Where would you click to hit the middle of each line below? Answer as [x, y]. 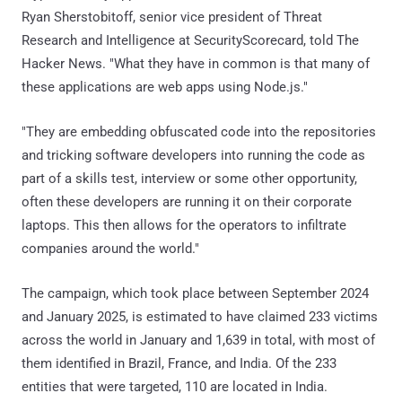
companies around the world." [110, 248]
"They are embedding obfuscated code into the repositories [199, 131]
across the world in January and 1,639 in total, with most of [198, 340]
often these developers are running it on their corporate [187, 201]
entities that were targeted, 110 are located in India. [175, 386]
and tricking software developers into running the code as [193, 155]
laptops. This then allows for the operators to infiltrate [184, 225]
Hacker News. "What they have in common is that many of [196, 63]
